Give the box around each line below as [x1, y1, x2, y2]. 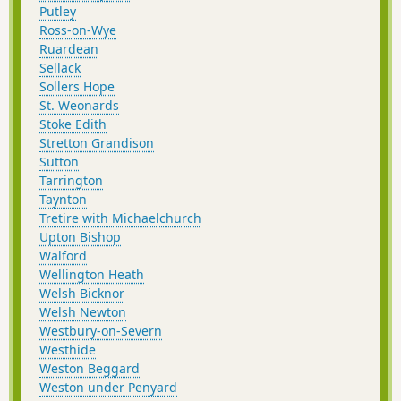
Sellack [39, 58, 81, 76]
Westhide [39, 340, 96, 358]
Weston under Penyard [39, 378, 177, 396]
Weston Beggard [39, 359, 140, 377]
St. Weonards [39, 96, 119, 114]
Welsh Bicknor [39, 284, 124, 302]
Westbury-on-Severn [39, 321, 162, 339]
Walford [39, 246, 87, 264]
